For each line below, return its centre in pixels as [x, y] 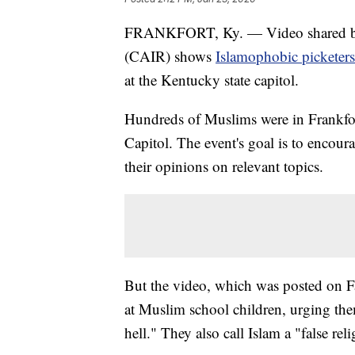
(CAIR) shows [170, 56]
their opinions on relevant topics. [224, 166]
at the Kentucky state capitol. [212, 80]
